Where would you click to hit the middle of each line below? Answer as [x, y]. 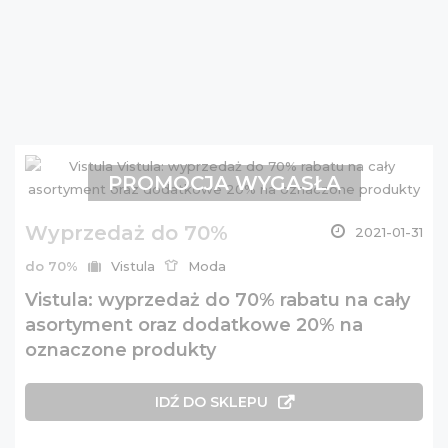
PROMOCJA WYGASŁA [224, 183]
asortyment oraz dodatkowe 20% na [194, 325]
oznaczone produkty [120, 350]
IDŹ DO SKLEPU [211, 402]
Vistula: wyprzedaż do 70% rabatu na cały [217, 300]
